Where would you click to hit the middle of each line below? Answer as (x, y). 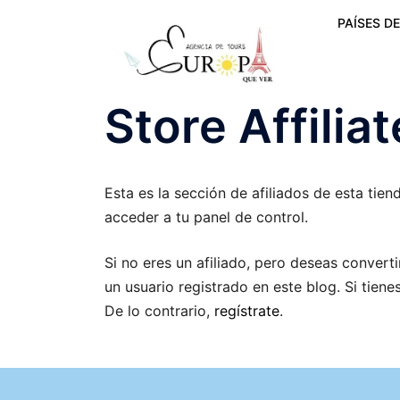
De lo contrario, (159, 310)
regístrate (247, 310)
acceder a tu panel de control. (206, 217)
